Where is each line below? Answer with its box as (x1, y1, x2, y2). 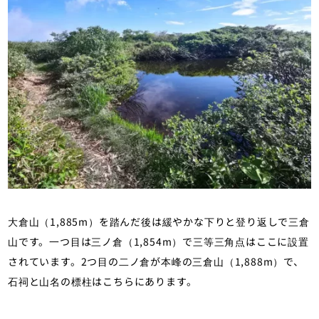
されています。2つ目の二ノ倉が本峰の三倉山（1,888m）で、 (8, 254, 304, 269)
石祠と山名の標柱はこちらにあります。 (8, 274, 197, 289)
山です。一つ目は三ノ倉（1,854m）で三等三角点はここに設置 (8, 234, 309, 249)
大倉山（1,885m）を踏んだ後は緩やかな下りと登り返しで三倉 (8, 214, 310, 229)
